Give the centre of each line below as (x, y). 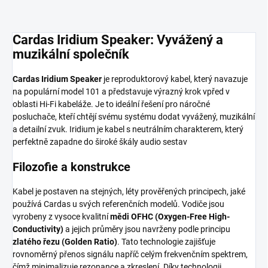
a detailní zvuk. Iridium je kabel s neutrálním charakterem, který (128, 129)
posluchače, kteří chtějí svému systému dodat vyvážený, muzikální (134, 116)
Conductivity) (38, 229)
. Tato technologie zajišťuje (166, 241)
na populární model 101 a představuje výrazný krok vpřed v (121, 91)
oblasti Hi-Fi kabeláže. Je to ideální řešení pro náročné (111, 104)
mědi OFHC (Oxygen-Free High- (170, 216)
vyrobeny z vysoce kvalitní (61, 216)
